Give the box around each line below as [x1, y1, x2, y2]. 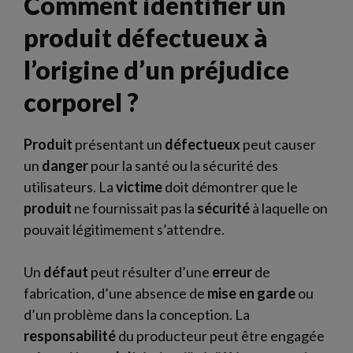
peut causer [240, 136, 316, 153]
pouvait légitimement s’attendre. [24, 221, 225, 238]
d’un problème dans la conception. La [24, 306, 250, 323]
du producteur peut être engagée [116, 327, 325, 344]
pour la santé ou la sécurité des [88, 157, 278, 174]
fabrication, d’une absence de [24, 284, 207, 302]
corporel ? [24, 87, 139, 117]
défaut [43, 263, 88, 281]
